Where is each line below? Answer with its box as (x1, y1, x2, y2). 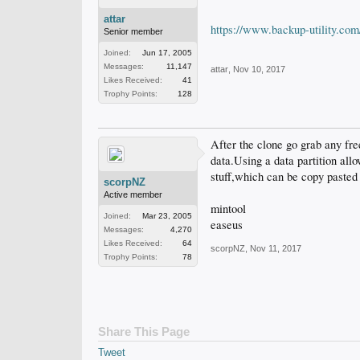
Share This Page (98, 325, 190, 338)
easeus (211, 217, 243, 232)
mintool (211, 201, 246, 216)
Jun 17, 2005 (142, 48, 192, 57)
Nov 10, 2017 (233, 64, 285, 74)
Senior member (104, 27, 163, 36)
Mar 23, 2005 (142, 211, 192, 220)
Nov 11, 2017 (250, 243, 301, 253)
